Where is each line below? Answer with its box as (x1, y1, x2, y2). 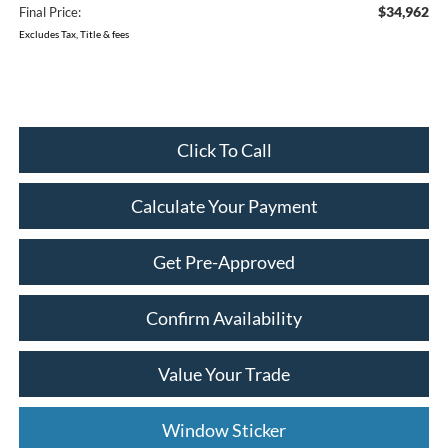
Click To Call (176, 138, 272, 161)
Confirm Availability (146, 306, 302, 329)
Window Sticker (162, 418, 286, 441)
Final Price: (18, 3, 81, 20)
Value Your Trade (158, 362, 290, 385)
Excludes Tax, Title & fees (18, 27, 129, 40)
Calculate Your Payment (130, 194, 318, 217)
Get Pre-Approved (153, 250, 295, 273)
